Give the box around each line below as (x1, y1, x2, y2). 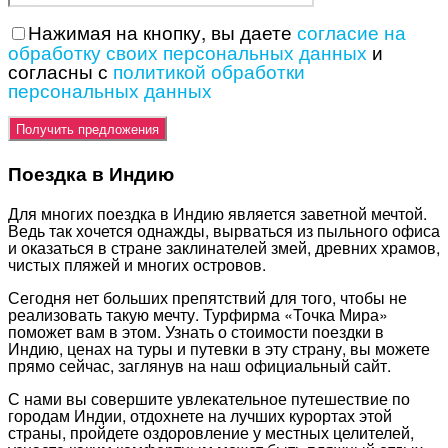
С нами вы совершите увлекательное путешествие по (8, 387, 410, 411)
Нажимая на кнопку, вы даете (28, 17, 297, 45)
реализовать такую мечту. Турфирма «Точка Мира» (8, 303, 388, 327)
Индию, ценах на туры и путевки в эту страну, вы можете (8, 337, 430, 361)
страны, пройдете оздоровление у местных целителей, (8, 421, 414, 445)
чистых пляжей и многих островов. (8, 253, 266, 277)
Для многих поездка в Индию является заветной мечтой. (8, 202, 427, 226)
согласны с (8, 56, 113, 84)
